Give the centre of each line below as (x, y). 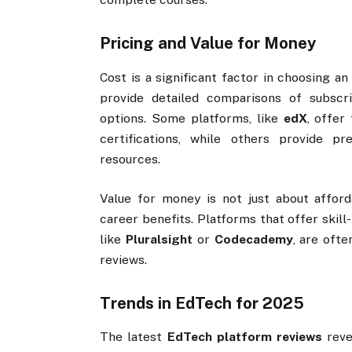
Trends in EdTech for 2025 (202, 303)
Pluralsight (159, 239)
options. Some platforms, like (192, 118)
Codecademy (253, 239)
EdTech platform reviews (244, 337)
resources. (130, 159)
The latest (134, 337)
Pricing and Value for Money (208, 44)
